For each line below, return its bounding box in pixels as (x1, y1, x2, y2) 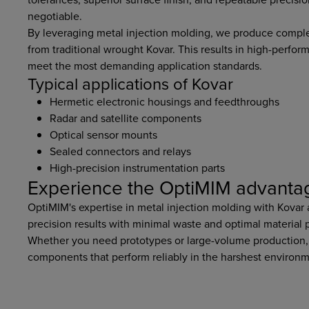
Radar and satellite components (50, 110, 201, 126)
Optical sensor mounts (50, 126, 157, 143)
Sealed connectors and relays (50, 143, 191, 159)
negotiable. (28, 8, 82, 24)
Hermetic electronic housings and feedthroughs (50, 93, 279, 110)
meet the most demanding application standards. (28, 57, 262, 74)
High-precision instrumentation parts (50, 159, 225, 176)
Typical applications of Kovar (28, 71, 233, 97)
